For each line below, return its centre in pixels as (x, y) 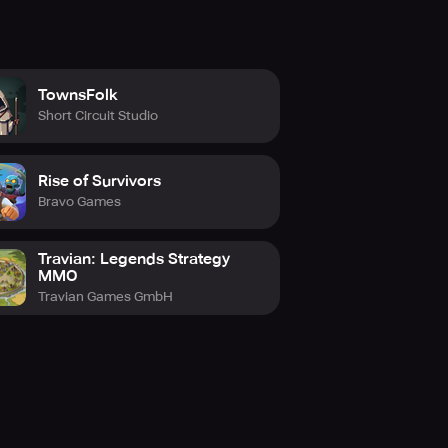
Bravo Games (79, 201)
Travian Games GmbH (105, 296)
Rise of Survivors (99, 181)
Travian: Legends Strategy (133, 258)
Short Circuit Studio (98, 115)
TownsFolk (77, 95)
